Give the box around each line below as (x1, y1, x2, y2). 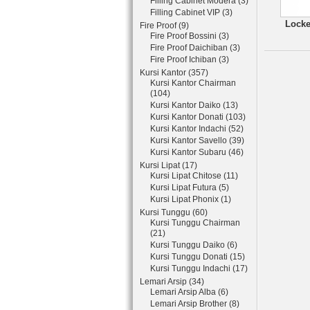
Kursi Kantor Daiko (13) (150, 100, 238, 110)
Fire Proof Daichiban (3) (150, 43, 240, 53)
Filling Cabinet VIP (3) (150, 8, 232, 17)
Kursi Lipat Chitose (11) (150, 171, 238, 181)
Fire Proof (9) (140, 21, 189, 30)
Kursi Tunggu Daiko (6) (150, 240, 237, 250)
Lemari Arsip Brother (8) (150, 299, 239, 309)
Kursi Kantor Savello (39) (150, 136, 244, 145)
